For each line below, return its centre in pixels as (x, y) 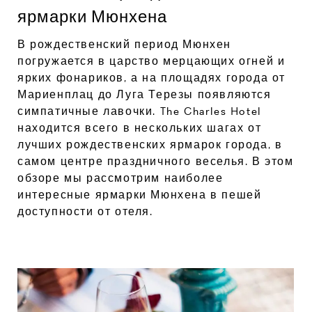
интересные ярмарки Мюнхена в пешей (140, 194)
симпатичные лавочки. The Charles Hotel (139, 111)
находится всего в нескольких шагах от (140, 127)
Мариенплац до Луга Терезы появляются (145, 94)
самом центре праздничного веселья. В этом (156, 161)
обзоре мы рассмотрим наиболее (120, 178)
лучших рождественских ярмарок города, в (150, 144)
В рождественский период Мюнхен (125, 44)
